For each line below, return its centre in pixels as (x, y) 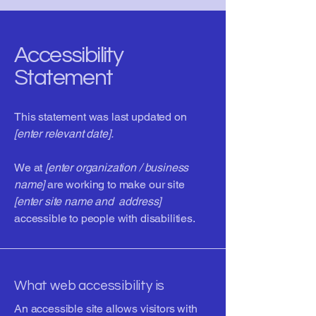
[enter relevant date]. (64, 134)
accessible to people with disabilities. (105, 218)
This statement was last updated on (101, 117)
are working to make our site (115, 184)
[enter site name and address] (88, 201)
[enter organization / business (117, 168)
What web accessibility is (90, 286)
